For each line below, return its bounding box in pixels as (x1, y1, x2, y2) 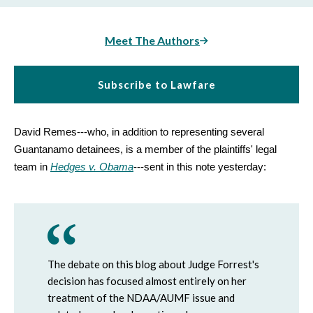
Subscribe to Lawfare (97, 78, 216, 91)
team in (14, 161, 50, 173)
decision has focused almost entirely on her (48, 275, 247, 287)
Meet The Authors (105, 34, 200, 47)
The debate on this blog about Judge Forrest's (48, 258, 259, 270)
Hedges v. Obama (50, 161, 133, 173)
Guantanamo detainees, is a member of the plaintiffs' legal (14, 143, 277, 155)
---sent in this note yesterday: (133, 161, 266, 173)
